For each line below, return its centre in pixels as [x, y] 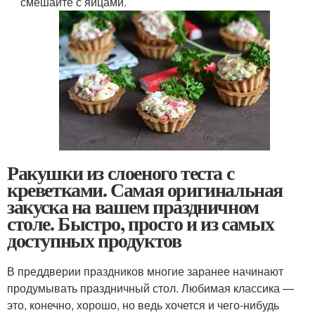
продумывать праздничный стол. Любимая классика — [150, 288]
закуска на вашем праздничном [133, 206]
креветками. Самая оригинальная [145, 189]
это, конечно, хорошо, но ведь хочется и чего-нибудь [143, 304]
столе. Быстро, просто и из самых [141, 223]
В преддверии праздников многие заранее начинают [145, 271]
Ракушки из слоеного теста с [121, 172]
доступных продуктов [94, 240]
